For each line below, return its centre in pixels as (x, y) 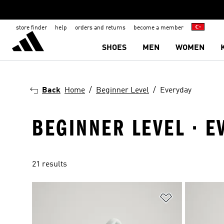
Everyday (176, 90)
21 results (49, 164)
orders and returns (100, 28)
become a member (158, 28)
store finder (31, 28)
